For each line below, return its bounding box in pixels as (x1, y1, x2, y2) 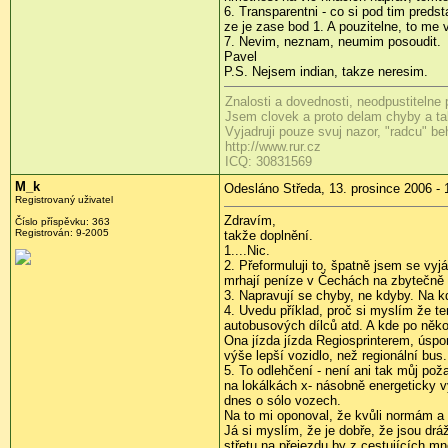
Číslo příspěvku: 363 (15, 216, 110, 228)
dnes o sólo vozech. (224, 393, 341, 409)
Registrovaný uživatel (15, 194, 113, 206)
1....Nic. (224, 243, 270, 259)
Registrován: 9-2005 (15, 227, 109, 239)
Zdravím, (224, 213, 276, 229)
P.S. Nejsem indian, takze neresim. (224, 64, 428, 80)
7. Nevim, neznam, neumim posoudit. (224, 34, 441, 50)
